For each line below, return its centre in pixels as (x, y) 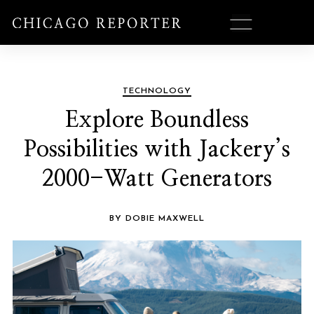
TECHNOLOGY (157, 91)
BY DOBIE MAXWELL (157, 219)
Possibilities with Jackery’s (157, 149)
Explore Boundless (157, 120)
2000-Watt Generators (157, 179)
